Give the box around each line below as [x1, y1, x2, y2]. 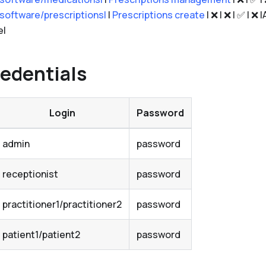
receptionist [2, 167, 58, 181]
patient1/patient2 [2, 228, 80, 242]
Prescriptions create [112, 8, 205, 22]
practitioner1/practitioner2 [2, 198, 122, 211]
